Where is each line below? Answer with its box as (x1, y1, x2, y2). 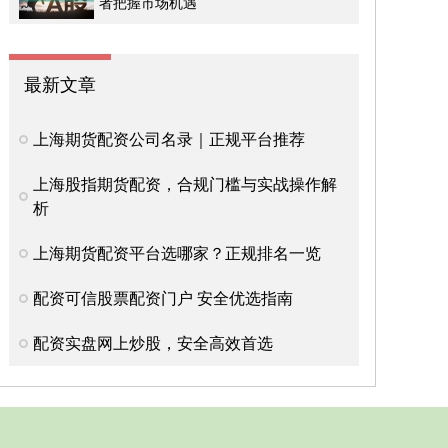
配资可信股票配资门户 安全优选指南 (33, 286, 293, 310)
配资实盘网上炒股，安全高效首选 (33, 331, 273, 355)
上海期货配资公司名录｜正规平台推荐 (33, 127, 305, 151)
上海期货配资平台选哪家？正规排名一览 (33, 241, 321, 265)
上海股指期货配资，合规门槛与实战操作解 (32, 172, 337, 196)
